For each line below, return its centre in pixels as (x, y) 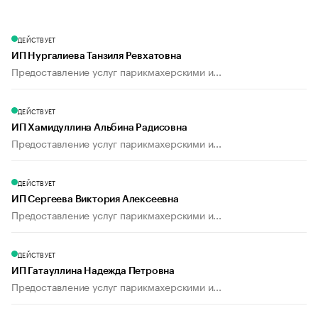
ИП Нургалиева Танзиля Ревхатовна (97, 56)
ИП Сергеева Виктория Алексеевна (95, 200)
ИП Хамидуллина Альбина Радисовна (99, 128)
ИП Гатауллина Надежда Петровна (93, 272)
